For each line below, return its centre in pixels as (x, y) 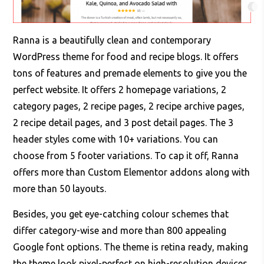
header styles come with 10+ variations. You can (116, 139)
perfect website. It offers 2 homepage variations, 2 (120, 90)
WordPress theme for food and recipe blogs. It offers (126, 57)
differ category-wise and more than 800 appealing (120, 231)
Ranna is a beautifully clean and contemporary (112, 40)
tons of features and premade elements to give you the (130, 73)
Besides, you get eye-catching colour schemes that (121, 214)
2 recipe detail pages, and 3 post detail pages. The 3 (123, 123)
